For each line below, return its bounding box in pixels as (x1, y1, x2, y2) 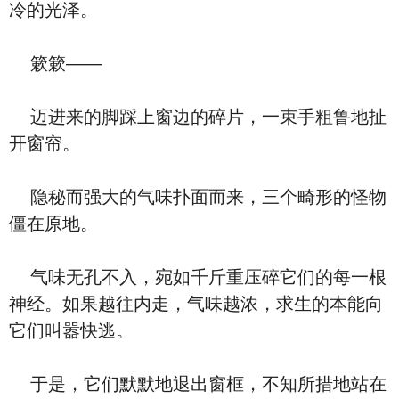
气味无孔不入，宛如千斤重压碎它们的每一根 (9, 267, 387, 287)
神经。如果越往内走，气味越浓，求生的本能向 (9, 294, 383, 313)
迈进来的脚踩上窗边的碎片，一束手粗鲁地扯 (9, 107, 387, 126)
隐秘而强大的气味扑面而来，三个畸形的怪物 (9, 187, 387, 207)
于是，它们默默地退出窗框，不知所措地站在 (9, 374, 387, 394)
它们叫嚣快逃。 (9, 321, 134, 340)
